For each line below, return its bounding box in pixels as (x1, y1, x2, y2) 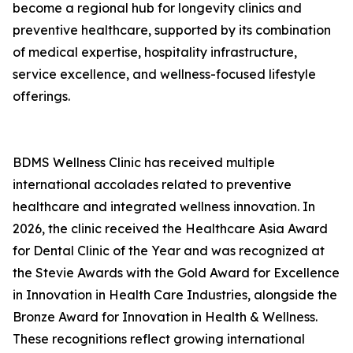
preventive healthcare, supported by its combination (13, 22, 331, 39)
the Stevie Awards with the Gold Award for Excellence (13, 265, 340, 281)
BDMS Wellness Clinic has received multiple (13, 154, 275, 171)
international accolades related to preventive (13, 176, 292, 193)
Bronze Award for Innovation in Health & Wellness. (13, 309, 318, 325)
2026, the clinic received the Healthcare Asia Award (13, 221, 328, 237)
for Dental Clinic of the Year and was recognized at (13, 243, 325, 259)
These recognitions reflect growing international (13, 331, 305, 347)
